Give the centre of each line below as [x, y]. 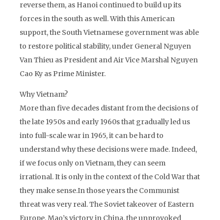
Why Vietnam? [44, 94]
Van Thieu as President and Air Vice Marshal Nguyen [109, 60]
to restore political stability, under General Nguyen [105, 46]
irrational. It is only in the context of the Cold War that [110, 177]
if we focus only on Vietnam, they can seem [93, 163]
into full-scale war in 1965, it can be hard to [92, 136]
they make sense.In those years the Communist [99, 191]
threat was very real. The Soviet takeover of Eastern [107, 204]
